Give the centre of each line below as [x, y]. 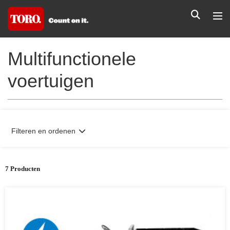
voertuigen [51, 81]
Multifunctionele [72, 59]
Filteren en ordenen [43, 131]
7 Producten [23, 169]
